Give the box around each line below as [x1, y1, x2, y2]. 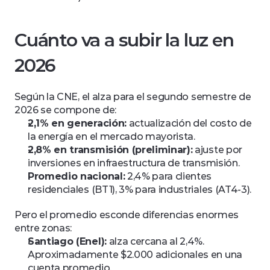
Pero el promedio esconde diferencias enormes [14, 209, 239, 221]
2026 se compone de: [14, 104, 116, 116]
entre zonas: [14, 222, 72, 234]
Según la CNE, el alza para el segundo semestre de [14, 91, 251, 102]
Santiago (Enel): [28, 236, 107, 247]
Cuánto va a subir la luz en [14, 29, 234, 51]
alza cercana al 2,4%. [106, 236, 204, 247]
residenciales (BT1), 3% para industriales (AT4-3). [28, 184, 251, 195]
